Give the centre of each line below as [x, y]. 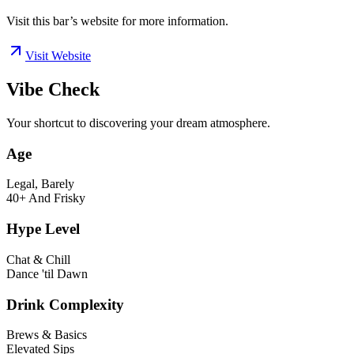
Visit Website [58, 56]
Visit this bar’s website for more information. [117, 21]
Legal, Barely [40, 184]
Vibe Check [53, 90]
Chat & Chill [38, 259]
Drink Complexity [65, 304]
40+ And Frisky [46, 198]
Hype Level [43, 229]
